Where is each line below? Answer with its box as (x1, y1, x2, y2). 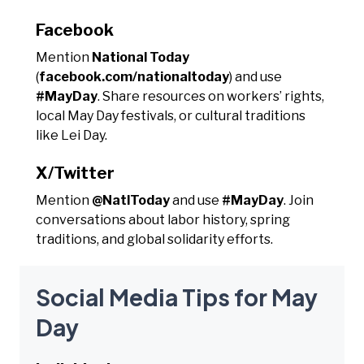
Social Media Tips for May (36, 282, 318, 311)
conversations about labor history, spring (36, 211, 290, 227)
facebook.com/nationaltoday (39, 68, 229, 84)
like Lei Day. (36, 127, 107, 143)
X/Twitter (36, 162, 115, 183)
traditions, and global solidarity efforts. (36, 231, 273, 247)
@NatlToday (92, 192, 170, 208)
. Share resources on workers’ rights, (97, 88, 324, 104)
